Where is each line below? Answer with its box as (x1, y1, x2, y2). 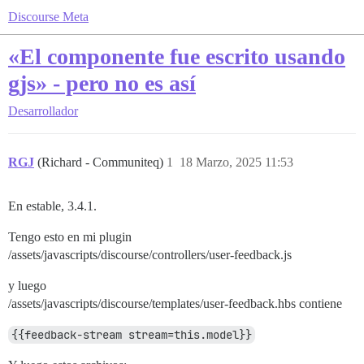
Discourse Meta (8, 10, 89, 24)
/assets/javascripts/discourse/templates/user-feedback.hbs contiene (8, 297, 342, 310)
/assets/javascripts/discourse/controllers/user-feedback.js (8, 248, 292, 262)
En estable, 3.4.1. (8, 199, 97, 213)
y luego (8, 279, 46, 292)
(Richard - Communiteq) (37, 155, 167, 169)
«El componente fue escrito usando (8, 44, 345, 69)
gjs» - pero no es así (8, 71, 196, 96)
